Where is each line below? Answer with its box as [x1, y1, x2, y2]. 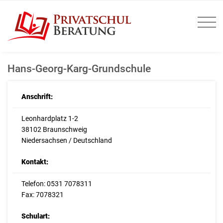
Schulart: [21, 212, 50, 221]
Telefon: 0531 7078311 [21, 180, 92, 188]
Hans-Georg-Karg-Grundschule [7, 62, 151, 75]
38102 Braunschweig [21, 125, 87, 134]
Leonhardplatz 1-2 [21, 114, 78, 123]
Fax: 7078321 [21, 191, 64, 199]
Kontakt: [21, 158, 48, 166]
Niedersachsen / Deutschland [21, 136, 112, 145]
